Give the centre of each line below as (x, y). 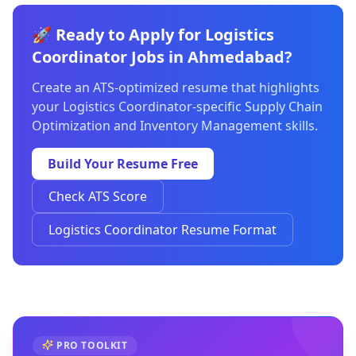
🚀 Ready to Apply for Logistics (153, 35)
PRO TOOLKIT (92, 345)
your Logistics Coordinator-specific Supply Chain (177, 106)
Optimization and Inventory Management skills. (175, 126)
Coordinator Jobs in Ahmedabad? (162, 57)
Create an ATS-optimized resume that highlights (176, 87)
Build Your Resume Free (123, 164)
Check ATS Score (98, 196)
